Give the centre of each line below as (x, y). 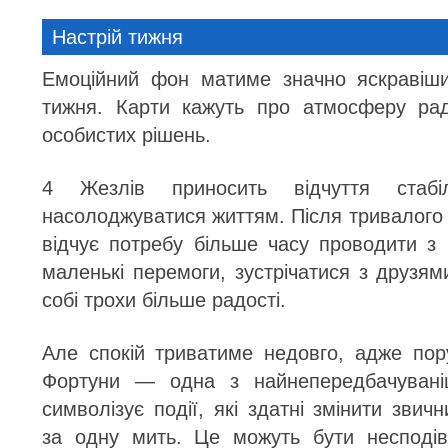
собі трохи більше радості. (164, 300)
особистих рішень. (126, 135)
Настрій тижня (117, 37)
